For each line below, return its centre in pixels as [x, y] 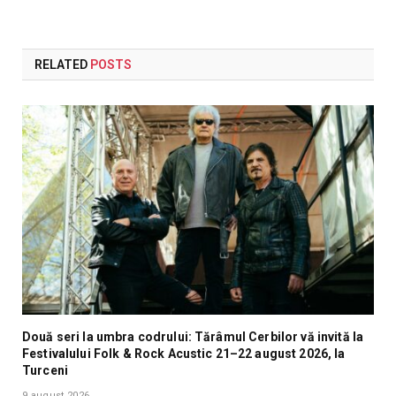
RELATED [62, 64]
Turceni [45, 370]
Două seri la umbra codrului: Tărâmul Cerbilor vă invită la [193, 336]
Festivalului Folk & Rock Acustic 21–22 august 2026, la [184, 353]
